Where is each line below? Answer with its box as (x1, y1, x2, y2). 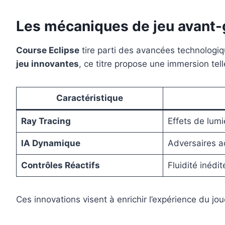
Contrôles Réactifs (21, 160, 100, 171)
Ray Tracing (21, 116, 71, 127)
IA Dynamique (21, 138, 80, 149)
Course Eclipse (16, 45, 79, 56)
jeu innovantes (16, 59, 79, 69)
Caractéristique (56, 93, 123, 103)
